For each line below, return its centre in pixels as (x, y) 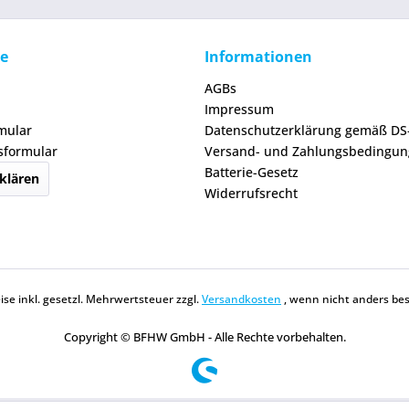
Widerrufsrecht (251, 193)
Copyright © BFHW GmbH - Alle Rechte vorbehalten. (204, 337)
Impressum (239, 109)
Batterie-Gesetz (252, 172)
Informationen (258, 57)
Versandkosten (241, 299)
